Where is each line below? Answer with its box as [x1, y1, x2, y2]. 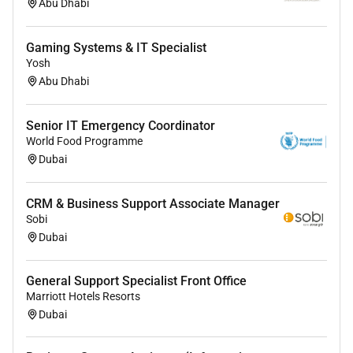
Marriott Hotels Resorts [26, 290, 140, 303]
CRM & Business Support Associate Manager [26, 196, 280, 212]
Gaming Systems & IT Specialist [26, 40, 206, 56]
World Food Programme [26, 135, 143, 148]
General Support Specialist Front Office [26, 273, 247, 289]
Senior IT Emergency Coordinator [26, 118, 215, 134]
